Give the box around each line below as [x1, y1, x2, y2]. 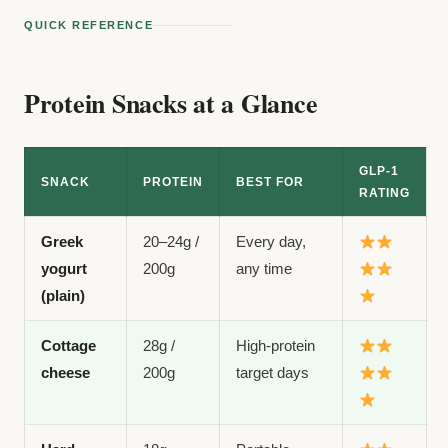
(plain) [41, 287, 85, 304]
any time [236, 260, 292, 277]
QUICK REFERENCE [24, 19, 154, 31]
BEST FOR [236, 175, 304, 189]
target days [236, 364, 309, 381]
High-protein [236, 337, 315, 354]
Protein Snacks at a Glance [24, 84, 318, 122]
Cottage [41, 337, 96, 354]
